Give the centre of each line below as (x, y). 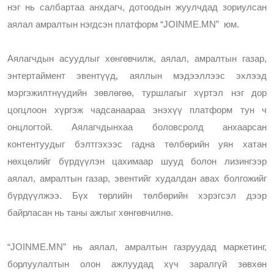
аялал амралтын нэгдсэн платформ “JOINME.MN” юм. (124, 24)
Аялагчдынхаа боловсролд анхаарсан (169, 127)
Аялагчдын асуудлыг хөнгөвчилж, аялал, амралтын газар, (137, 59)
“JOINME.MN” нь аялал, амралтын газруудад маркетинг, (137, 247)
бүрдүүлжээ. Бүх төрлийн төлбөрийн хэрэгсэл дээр (137, 196)
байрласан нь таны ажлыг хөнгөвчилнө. (91, 213)
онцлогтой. (40, 127)
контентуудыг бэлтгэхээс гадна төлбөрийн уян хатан (137, 144)
